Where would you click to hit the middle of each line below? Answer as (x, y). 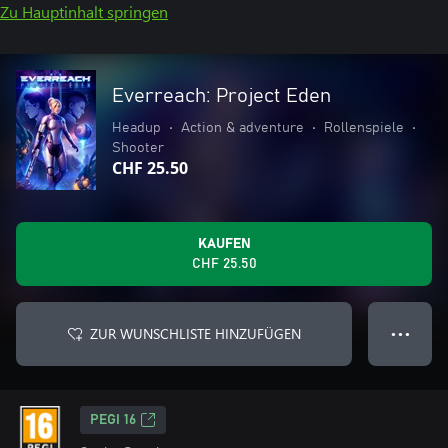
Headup (136, 128)
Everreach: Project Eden (221, 96)
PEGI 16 (113, 420)
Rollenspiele (364, 128)
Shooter (138, 148)
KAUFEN (224, 244)
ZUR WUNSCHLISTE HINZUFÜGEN (195, 333)
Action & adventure (242, 128)
